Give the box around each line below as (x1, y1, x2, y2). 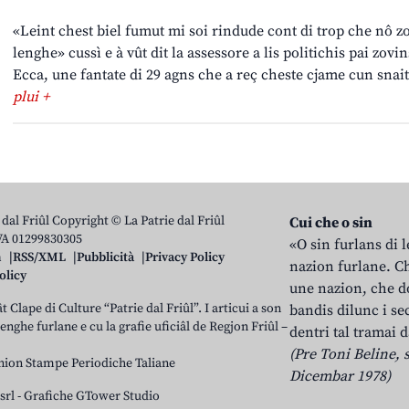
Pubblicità (77, 249, 134, 267)
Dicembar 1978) (289, 367, 392, 386)
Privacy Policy (145, 249, 225, 267)
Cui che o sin (289, 214, 373, 233)
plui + (13, 88, 49, 107)
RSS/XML (13, 249, 66, 267)
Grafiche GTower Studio (24, 388, 160, 405)
